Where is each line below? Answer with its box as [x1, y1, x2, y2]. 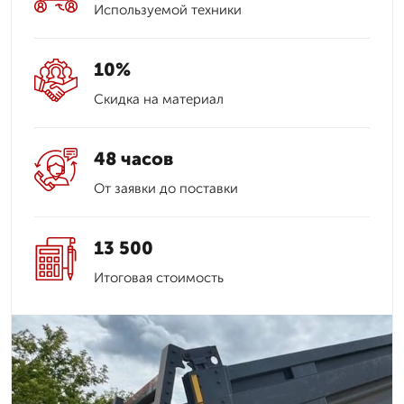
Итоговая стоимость [94, 270, 224, 286]
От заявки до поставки [94, 180, 238, 197]
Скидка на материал [94, 91, 224, 107]
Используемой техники [94, 2, 242, 18]
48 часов [94, 148, 173, 170]
